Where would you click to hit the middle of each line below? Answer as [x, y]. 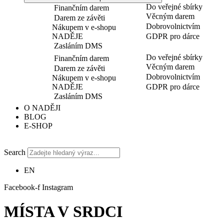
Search [15, 152]
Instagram [57, 187]
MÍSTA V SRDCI [63, 212]
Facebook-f [22, 187]
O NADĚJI [42, 108]
